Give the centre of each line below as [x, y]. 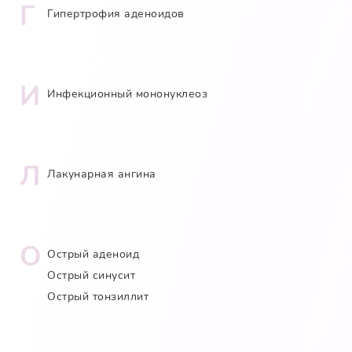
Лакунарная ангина [102, 174]
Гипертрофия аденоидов [116, 13]
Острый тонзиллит [98, 296]
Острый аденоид [93, 254]
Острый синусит [91, 275]
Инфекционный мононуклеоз [127, 93]
